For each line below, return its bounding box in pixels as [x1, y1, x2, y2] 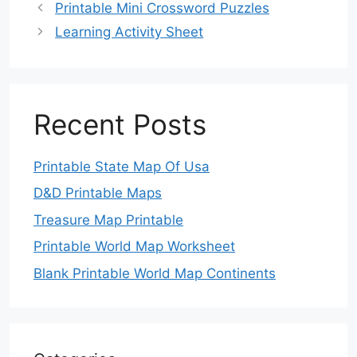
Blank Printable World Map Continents [33, 265, 276, 281]
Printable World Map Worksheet [33, 238, 235, 255]
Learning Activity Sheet [55, 23, 204, 40]
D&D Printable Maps [33, 185, 162, 202]
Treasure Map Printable [33, 211, 183, 228]
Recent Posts [33, 107, 206, 141]
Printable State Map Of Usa [33, 158, 210, 175]
